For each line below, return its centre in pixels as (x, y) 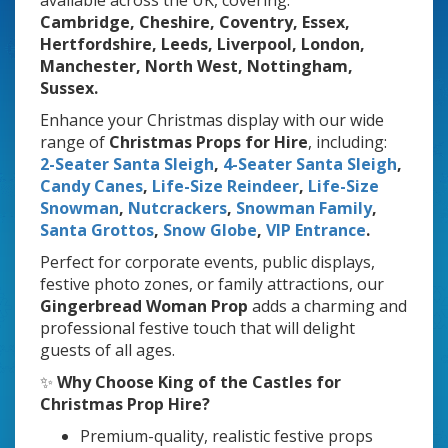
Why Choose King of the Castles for (199, 382)
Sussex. (69, 88)
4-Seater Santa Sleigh (310, 164)
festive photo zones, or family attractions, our (212, 284)
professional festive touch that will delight (197, 328)
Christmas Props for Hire (208, 142)
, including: (347, 142)
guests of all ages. (107, 350)
